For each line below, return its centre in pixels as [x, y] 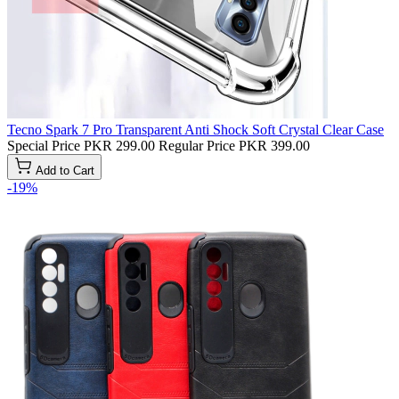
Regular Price [197, 145]
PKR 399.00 [274, 145]
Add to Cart [65, 170]
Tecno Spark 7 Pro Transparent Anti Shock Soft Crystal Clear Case [195, 129]
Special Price [44, 145]
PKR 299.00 [119, 145]
